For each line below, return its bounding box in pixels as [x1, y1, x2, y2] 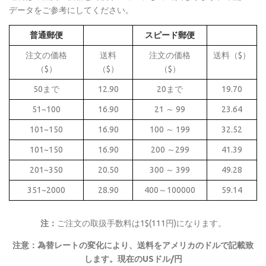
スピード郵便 [145, 30, 195, 40]
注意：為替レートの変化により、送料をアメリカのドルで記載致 [12, 240, 254, 250]
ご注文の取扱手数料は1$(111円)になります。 [56, 218, 226, 229]
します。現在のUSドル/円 [84, 254, 182, 264]
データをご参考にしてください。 [9, 5, 134, 15]
